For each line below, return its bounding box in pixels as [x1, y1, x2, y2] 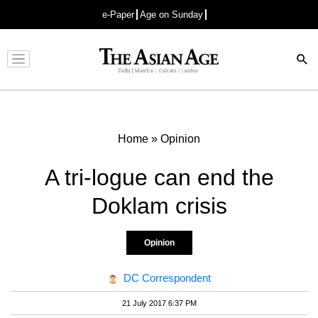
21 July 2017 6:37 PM [121, 298, 197, 307]
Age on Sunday [140, 9, 203, 20]
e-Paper [102, 9, 134, 20]
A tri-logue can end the [44, 164, 274, 190]
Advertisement [128, 65, 183, 75]
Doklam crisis [91, 192, 227, 219]
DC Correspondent [123, 271, 211, 284]
